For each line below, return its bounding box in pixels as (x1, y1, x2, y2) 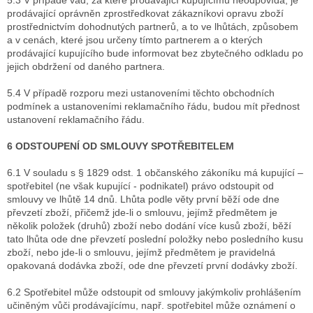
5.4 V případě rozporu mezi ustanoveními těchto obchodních (7, 87, 275, 99)
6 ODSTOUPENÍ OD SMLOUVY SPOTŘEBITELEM (7, 140, 234, 152)
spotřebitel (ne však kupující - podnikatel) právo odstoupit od (7, 180, 274, 192)
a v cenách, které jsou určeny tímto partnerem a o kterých (7, 34, 263, 46)
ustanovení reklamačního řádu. (7, 114, 145, 126)
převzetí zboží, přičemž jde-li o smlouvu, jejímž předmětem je (7, 207, 277, 219)
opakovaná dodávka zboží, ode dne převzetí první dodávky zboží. (7, 260, 298, 272)
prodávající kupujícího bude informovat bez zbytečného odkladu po (7, 48, 303, 59)
